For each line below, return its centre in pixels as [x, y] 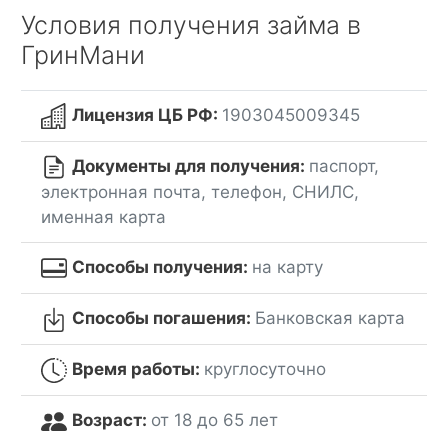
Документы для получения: [190, 165]
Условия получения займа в [191, 24]
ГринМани [83, 54]
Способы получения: [161, 266]
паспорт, [343, 165]
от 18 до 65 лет [214, 420]
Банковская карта [329, 317]
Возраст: [111, 420]
